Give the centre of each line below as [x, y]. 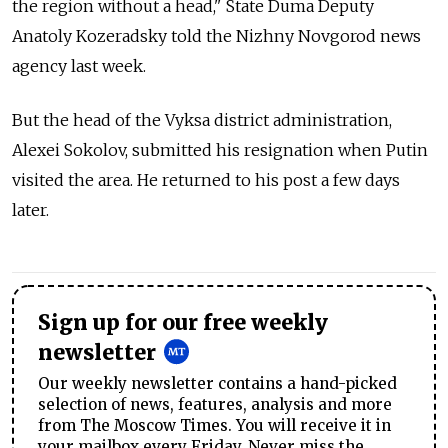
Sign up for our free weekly [183, 322]
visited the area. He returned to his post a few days [206, 179]
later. [30, 209]
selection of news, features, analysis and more [215, 404]
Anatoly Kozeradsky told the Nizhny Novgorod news [216, 35]
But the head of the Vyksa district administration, [202, 119]
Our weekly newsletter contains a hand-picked [217, 383]
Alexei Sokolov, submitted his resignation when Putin [220, 149]
